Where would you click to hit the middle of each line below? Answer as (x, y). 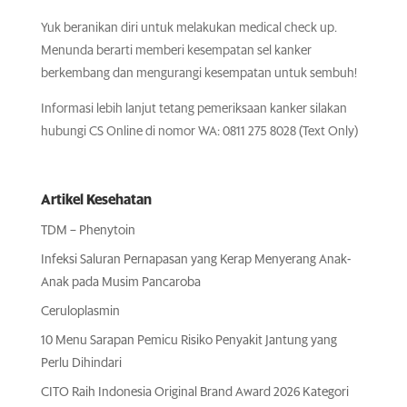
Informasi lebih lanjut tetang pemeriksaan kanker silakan (194, 109)
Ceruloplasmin (80, 312)
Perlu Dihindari (81, 364)
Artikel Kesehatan (96, 201)
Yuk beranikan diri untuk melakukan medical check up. (189, 29)
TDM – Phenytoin (88, 231)
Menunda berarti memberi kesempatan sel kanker (176, 51)
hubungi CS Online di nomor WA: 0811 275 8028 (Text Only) (199, 132)
